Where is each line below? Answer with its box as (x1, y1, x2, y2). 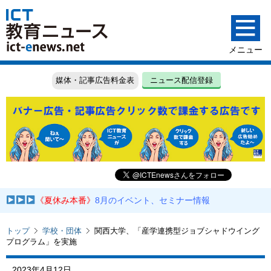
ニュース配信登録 (150, 76, 214, 85)
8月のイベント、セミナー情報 (95, 195, 211, 206)
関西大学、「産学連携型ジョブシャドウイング (94, 226, 260, 235)
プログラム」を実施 (6, 237, 77, 246)
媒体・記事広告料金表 (56, 76, 135, 85)
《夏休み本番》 (36, 195, 96, 206)
